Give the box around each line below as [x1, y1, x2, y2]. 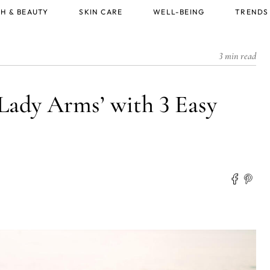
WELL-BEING [153, 7, 205, 16]
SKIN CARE [79, 7, 123, 16]
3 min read [218, 50, 256, 62]
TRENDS [235, 7, 269, 16]
